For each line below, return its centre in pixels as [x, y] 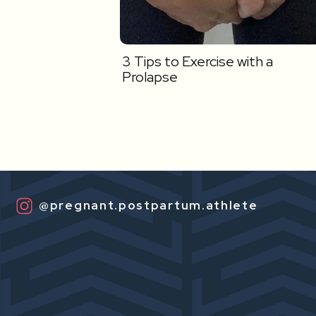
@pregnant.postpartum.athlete [148, 205]
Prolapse [150, 77]
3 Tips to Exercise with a [197, 61]
